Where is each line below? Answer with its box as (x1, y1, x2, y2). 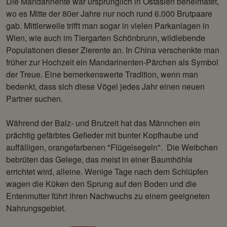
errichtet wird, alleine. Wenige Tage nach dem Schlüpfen (6, 165, 208, 177)
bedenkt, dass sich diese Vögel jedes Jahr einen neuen (6, 80, 205, 92)
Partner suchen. (6, 92, 63, 104)
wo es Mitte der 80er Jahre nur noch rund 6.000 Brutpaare (6, 7, 212, 19)
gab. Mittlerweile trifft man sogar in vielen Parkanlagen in (6, 19, 209, 31)
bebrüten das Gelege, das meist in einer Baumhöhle (6, 153, 193, 165)
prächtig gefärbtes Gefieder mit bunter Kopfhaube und (6, 129, 198, 141)
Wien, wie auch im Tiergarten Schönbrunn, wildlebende (6, 31, 205, 44)
